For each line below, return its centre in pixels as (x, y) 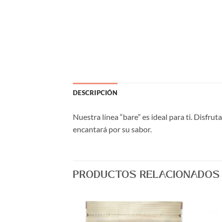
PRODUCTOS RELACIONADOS (146, 174)
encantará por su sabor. (112, 129)
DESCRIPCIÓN (95, 93)
